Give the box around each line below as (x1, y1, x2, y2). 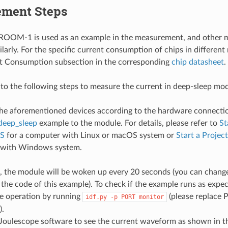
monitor (138, 193, 164, 201)
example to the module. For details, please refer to (39, 119, 219, 128)
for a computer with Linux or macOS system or (4, 131, 176, 140)
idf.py (85, 193, 107, 201)
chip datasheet (171, 58, 224, 67)
